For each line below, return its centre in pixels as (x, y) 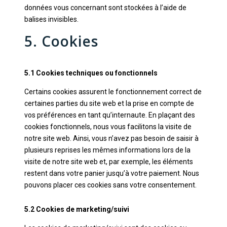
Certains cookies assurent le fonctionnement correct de (113, 92)
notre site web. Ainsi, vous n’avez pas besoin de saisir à (111, 138)
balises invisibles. (51, 19)
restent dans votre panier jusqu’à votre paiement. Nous (111, 173)
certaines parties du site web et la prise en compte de (109, 103)
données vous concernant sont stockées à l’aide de (105, 8)
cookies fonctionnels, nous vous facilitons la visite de (108, 127)
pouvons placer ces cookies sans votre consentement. (110, 185)
